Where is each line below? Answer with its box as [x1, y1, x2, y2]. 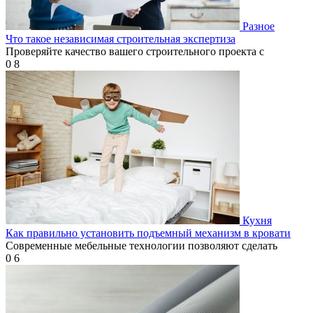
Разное [242, 20, 275, 32]
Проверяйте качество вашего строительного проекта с [6, 45, 264, 57]
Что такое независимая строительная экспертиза [6, 32, 235, 45]
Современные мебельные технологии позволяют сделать [6, 239, 277, 252]
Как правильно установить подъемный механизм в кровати [6, 226, 291, 239]
